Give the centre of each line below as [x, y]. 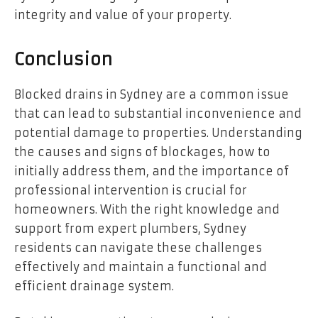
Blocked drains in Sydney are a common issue [152, 94]
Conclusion [63, 59]
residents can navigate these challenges [138, 247]
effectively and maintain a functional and [141, 267]
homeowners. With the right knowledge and [147, 209]
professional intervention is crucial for [131, 190]
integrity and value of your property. [123, 15]
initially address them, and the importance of [152, 171]
